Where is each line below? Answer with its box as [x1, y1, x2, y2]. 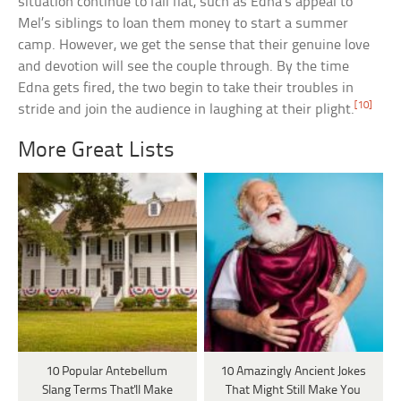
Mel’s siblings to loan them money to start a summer [18, 16, 349, 32]
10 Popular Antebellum [47, 365, 168, 380]
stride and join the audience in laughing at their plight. [18, 102, 355, 118]
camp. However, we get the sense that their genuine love [18, 38, 371, 54]
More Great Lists [18, 140, 175, 163]
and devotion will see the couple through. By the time [18, 59, 350, 75]
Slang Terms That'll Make [41, 384, 173, 398]
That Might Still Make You [226, 384, 362, 398]
